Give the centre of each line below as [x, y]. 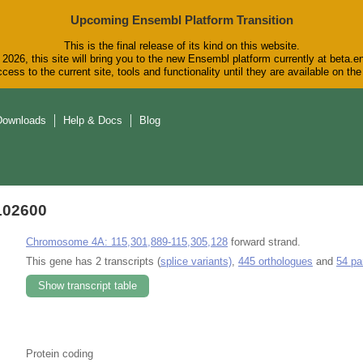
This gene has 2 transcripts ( [93, 261]
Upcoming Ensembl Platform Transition [181, 20]
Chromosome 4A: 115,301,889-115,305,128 [127, 241]
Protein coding [60, 353]
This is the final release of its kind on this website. [181, 46]
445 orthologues [275, 261]
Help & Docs [93, 121]
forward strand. [264, 241]
